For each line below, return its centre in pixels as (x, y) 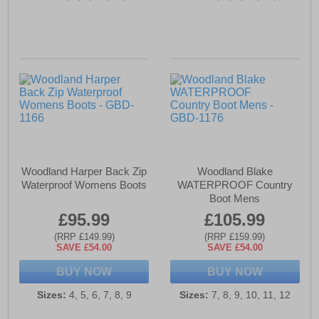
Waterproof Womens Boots (84, 185)
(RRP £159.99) (235, 237)
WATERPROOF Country (235, 185)
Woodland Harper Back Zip (84, 172)
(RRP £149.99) (84, 237)
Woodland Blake (235, 172)
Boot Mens (235, 199)
